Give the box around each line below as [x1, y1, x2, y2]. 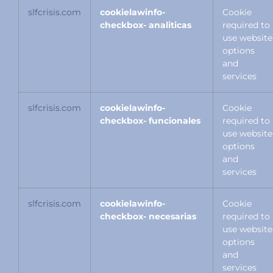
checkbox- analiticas [100, 19, 191, 31]
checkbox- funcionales [100, 115, 200, 127]
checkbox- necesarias [100, 211, 196, 222]
